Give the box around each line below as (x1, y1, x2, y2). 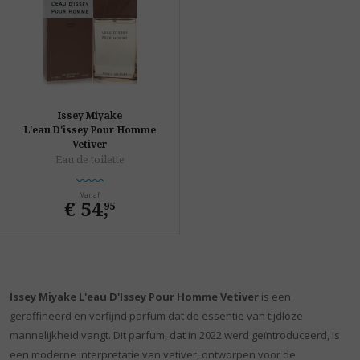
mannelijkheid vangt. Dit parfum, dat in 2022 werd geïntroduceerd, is (10, 328, 340, 343)
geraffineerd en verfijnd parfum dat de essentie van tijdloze (10, 309, 303, 324)
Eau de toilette (55, 152, 125, 167)
